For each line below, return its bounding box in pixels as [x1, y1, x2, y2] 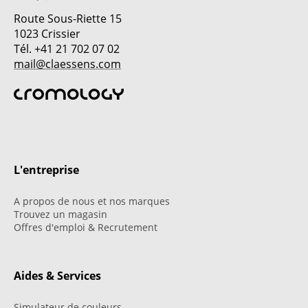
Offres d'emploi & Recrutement [14, 220, 157, 234]
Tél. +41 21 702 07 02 [14, 41, 120, 56]
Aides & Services [14, 267, 101, 283]
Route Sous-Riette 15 [14, 10, 122, 26]
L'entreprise [14, 162, 79, 177]
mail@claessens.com [14, 56, 121, 71]
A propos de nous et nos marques [14, 194, 170, 208]
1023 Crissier [14, 25, 80, 41]
